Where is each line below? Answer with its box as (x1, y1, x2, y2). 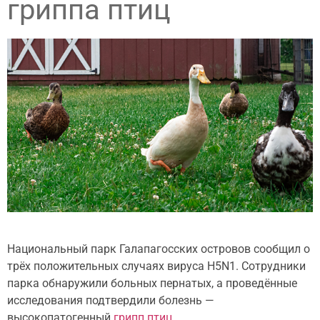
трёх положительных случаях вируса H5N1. (7, 259, 239, 273)
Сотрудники (239, 259, 306, 273)
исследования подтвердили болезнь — (7, 293, 214, 307)
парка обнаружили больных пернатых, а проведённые (7, 276, 297, 290)
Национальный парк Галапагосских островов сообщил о (7, 241, 310, 256)
